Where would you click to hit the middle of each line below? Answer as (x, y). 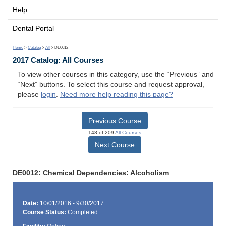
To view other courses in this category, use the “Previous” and (116, 75)
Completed (82, 213)
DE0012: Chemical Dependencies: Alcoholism (91, 173)
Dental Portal (33, 28)
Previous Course (115, 120)
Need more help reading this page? (117, 95)
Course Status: (44, 213)
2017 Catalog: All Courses (58, 60)
